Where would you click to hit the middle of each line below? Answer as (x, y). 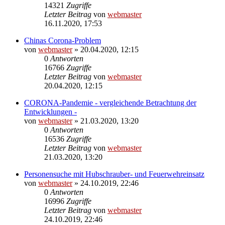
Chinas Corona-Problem (63, 40)
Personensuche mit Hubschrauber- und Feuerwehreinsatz (114, 174)
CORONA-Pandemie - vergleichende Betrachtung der (110, 102)
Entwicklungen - (50, 111)
